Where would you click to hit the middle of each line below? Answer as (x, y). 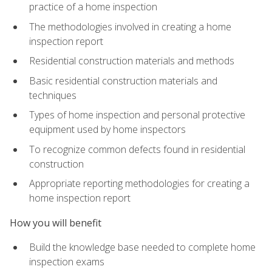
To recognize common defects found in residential (137, 149)
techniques (53, 95)
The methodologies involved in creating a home (130, 26)
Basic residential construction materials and (123, 80)
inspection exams (67, 261)
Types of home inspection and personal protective (137, 115)
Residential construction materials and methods (132, 61)
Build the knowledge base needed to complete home (142, 247)
